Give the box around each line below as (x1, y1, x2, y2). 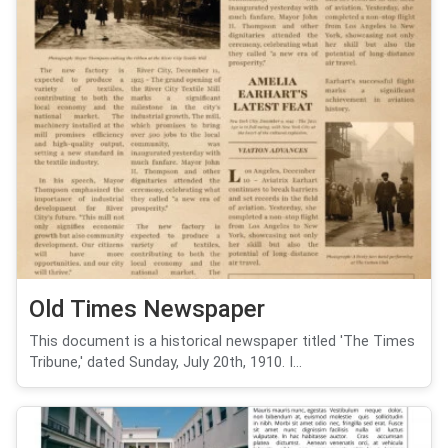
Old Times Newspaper (29, 294, 265, 323)
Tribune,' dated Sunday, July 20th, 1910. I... (29, 353, 302, 371)
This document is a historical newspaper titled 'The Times (29, 332, 415, 350)
